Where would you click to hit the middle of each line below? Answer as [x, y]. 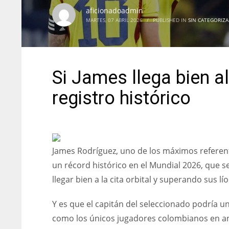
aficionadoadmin [114, 10]
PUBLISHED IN [170, 20]
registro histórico [121, 98]
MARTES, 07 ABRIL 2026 [114, 20]
